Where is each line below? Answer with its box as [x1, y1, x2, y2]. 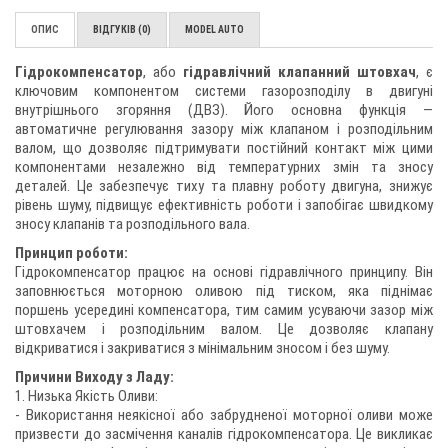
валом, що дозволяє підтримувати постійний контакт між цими [15, 139, 433, 157]
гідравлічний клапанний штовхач [183, 63, 416, 81]
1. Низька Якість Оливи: [15, 387, 158, 405]
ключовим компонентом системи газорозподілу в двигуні [15, 82, 433, 100]
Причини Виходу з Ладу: [15, 368, 174, 386]
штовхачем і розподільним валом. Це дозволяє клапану [15, 320, 433, 338]
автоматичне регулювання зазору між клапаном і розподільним [15, 120, 433, 138]
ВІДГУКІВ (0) [93, 24, 151, 35]
